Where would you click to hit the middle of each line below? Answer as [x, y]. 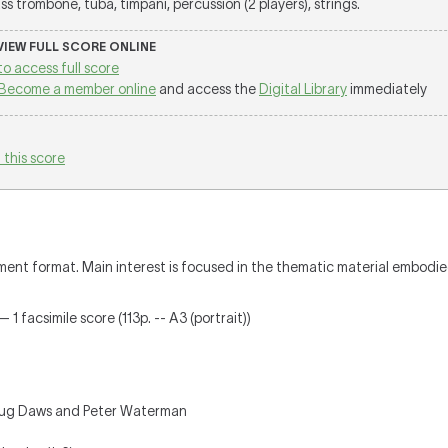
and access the [207, 89]
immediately [387, 89]
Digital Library [303, 89]
